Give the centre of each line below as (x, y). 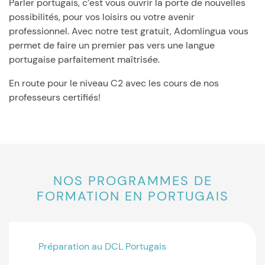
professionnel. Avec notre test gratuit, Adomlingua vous (129, 31)
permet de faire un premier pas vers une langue (112, 45)
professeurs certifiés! (55, 97)
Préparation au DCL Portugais (102, 246)
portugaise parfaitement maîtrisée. (84, 59)
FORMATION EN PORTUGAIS (132, 196)
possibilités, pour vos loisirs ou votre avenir (102, 17)
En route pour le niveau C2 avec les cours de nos (114, 83)
